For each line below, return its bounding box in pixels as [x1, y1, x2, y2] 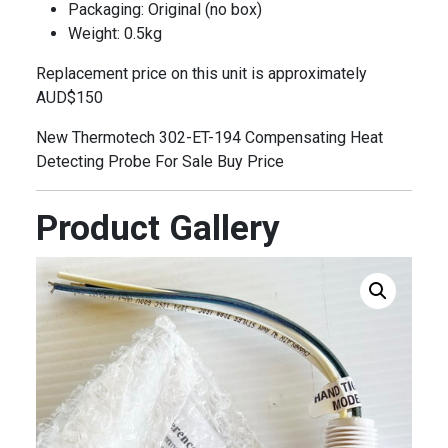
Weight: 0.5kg [68, 24, 162, 44]
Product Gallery [36, 207, 280, 250]
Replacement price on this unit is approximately [36, 64, 367, 84]
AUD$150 [36, 88, 103, 108]
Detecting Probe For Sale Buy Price [36, 152, 284, 172]
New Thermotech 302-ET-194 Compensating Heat [36, 128, 383, 148]
